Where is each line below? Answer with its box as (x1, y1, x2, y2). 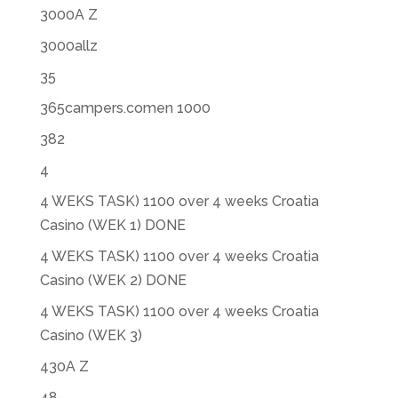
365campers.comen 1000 (39, 99, 211, 116)
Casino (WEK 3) (39, 327, 142, 344)
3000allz (39, 37, 98, 54)
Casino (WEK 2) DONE (39, 272, 187, 289)
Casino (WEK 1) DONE (39, 217, 186, 234)
